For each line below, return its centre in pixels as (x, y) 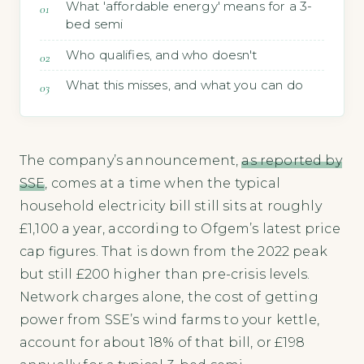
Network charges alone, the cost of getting (169, 297)
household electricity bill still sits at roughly (171, 206)
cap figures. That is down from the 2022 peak (173, 251)
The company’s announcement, (131, 160)
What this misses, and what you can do (184, 85)
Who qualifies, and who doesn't (162, 54)
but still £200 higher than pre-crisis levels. (165, 274)
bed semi (95, 24)
